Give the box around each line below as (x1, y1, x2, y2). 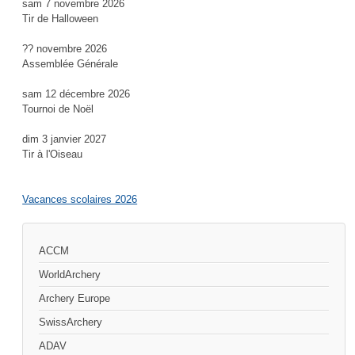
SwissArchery (39, 316, 103, 329)
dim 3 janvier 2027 (22, 133, 107, 146)
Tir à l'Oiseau (22, 148, 83, 161)
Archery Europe (39, 292, 111, 305)
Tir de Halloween (22, 12, 99, 25)
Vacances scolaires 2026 (22, 193, 138, 206)
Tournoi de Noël (22, 102, 94, 115)
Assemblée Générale (22, 57, 119, 70)
